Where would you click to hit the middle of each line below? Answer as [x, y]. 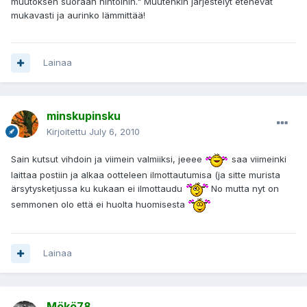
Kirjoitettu [68, 132]
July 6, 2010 [114, 132]
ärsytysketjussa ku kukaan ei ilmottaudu [98, 188]
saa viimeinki [258, 159]
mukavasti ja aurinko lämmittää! [78, 15]
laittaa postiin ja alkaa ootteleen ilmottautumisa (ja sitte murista [146, 174]
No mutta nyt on [244, 188]
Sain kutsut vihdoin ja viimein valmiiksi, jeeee [108, 159]
